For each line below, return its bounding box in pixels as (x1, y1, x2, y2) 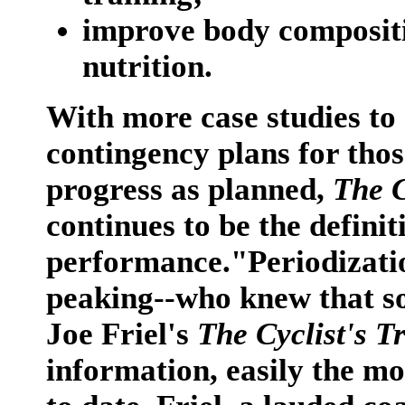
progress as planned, (46, 172, 333, 207)
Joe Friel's (46, 316, 197, 352)
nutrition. (82, 49, 212, 84)
